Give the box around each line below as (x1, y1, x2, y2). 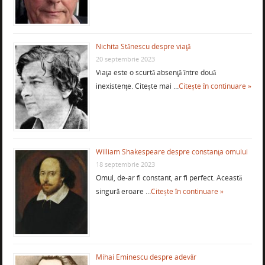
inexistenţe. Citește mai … (95, 81, 179, 92)
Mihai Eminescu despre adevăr (95, 252, 196, 263)
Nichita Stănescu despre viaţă (95, 41, 190, 52)
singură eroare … (95, 186, 151, 197)
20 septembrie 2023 (95, 54, 155, 64)
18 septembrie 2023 (95, 160, 155, 169)
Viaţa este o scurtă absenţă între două (95, 67, 216, 78)
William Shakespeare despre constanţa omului (95, 147, 248, 157)
